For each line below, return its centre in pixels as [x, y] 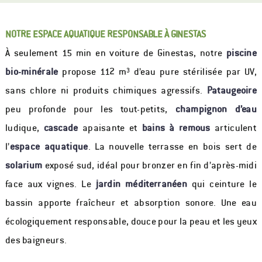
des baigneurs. [36, 240]
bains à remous [176, 128]
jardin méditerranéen [141, 184]
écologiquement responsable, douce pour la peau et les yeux [131, 222]
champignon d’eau [216, 109]
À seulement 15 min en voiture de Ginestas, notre [116, 53]
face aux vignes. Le [50, 184]
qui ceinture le [222, 184]
